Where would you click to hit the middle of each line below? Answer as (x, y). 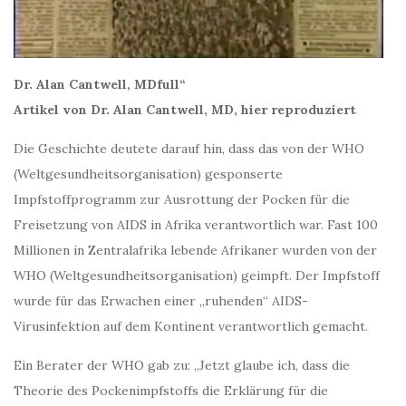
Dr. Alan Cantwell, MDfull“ (100, 85)
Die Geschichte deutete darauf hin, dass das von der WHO (189, 149)
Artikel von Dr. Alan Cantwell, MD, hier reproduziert (185, 110)
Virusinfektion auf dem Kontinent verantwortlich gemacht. (191, 327)
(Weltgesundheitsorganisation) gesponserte (148, 174)
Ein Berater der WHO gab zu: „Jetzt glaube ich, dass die (182, 366)
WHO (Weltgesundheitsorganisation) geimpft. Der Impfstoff (197, 276)
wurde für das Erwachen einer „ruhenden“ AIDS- (161, 301)
